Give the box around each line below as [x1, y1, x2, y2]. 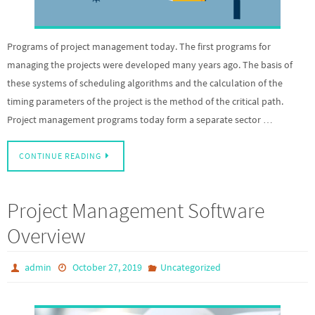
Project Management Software [7, 197, 264, 224]
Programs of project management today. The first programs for [7, 39, 271, 53]
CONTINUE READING [19, 151, 101, 162]
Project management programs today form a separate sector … [7, 112, 273, 126]
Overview [7, 222, 86, 250]
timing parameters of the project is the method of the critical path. [7, 94, 283, 108]
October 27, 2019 [72, 261, 142, 274]
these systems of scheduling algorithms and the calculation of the [7, 76, 283, 89]
